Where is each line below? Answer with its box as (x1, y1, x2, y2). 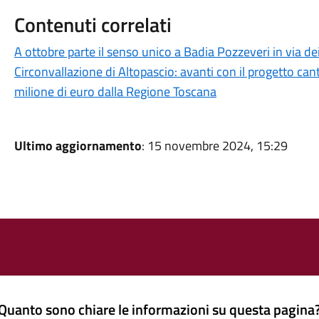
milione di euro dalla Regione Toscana (14, 82, 216, 101)
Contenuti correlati (14, 9, 172, 40)
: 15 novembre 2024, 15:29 (141, 136, 288, 155)
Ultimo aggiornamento (14, 136, 142, 155)
